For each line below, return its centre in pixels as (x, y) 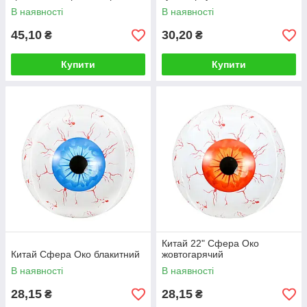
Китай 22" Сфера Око (210, 243)
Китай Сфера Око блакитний (75, 254)
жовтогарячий (193, 254)
